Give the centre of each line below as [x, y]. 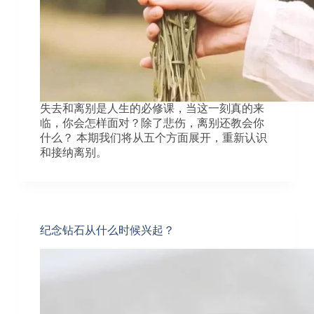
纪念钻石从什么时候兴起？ [107, 230]
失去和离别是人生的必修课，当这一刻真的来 [152, 108]
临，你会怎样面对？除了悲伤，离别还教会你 [152, 123]
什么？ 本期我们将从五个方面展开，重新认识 [153, 137]
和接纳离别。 [73, 152]
